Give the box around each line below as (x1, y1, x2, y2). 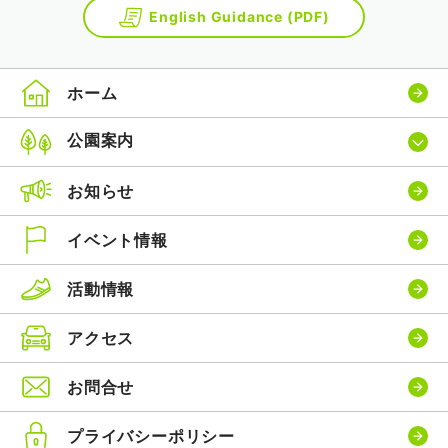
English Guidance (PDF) (149, 7, 330, 25)
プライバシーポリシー (67, 425, 235, 446)
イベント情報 (67, 229, 168, 250)
